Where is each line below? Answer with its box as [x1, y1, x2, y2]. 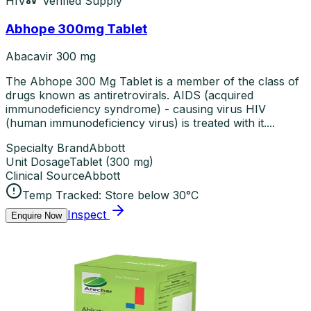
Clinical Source [6, 169, 84, 183]
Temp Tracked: [22, 188, 101, 203]
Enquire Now [11, 210, 62, 221]
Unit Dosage [6, 155, 69, 169]
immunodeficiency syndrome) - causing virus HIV [6, 102, 266, 117]
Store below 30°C [105, 188, 199, 203]
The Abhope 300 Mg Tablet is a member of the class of [6, 74, 299, 89]
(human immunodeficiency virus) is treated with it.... [6, 116, 275, 131]
